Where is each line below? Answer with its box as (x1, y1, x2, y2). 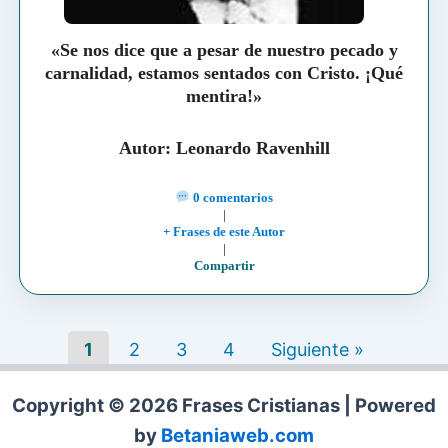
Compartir (193, 258, 255, 274)
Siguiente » (271, 339, 364, 361)
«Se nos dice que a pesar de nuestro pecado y (50, 39, 398, 60)
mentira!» (186, 85, 262, 106)
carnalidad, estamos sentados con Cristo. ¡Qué (45, 62, 403, 83)
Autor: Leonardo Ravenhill (118, 138, 330, 159)
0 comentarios (189, 190, 273, 206)
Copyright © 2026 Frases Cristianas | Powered (12, 394, 436, 418)
